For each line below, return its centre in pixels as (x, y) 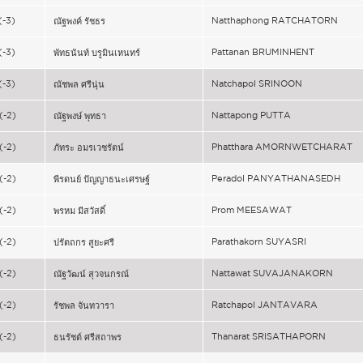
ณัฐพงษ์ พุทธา (80, 116)
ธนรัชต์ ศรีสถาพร (88, 337)
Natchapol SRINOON (257, 83)
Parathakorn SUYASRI (259, 241)
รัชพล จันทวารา (84, 305)
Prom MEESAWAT (252, 210)
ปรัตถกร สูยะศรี (84, 242)
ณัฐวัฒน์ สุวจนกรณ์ (91, 274)
